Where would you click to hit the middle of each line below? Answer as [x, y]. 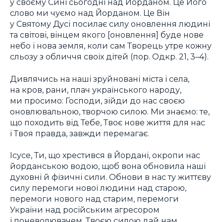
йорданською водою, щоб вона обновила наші [108, 166]
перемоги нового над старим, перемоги [94, 199]
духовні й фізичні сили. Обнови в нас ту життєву [111, 177]
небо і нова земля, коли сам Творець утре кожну [111, 46]
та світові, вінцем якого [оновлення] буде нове [107, 35]
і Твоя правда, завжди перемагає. [80, 133]
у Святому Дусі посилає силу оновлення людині [110, 24]
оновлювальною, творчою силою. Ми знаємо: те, [110, 111]
